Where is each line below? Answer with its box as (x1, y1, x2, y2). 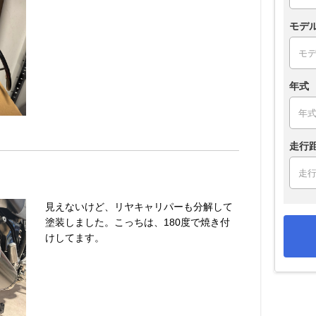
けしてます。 (45, 231, 104, 243)
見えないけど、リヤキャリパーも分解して (45, 200, 233, 212)
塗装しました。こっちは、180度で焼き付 (45, 216, 230, 228)
